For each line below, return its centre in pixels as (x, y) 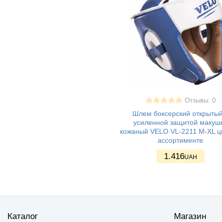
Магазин (190, 216)
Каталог (23, 216)
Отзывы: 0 (200, 100)
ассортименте (180, 140)
